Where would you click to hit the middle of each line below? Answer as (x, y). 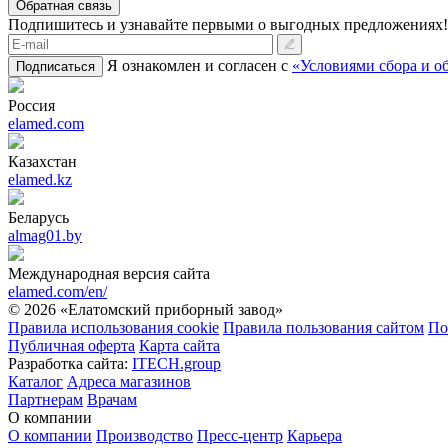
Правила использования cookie (113, 328)
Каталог (35, 382)
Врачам (112, 400)
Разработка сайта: (70, 364)
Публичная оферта (71, 346)
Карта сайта (179, 346)
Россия (31, 106)
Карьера (314, 436)
